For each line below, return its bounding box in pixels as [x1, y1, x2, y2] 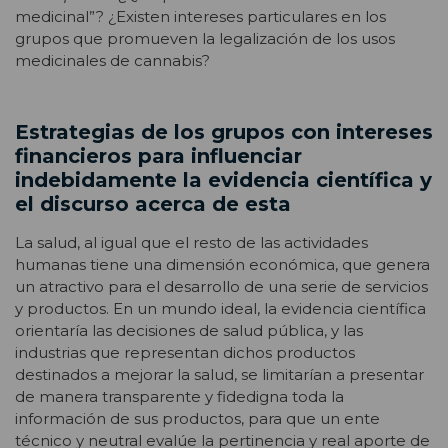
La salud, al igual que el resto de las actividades [15, 233, 368, 253]
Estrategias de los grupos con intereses [15, 120, 433, 145]
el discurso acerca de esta [15, 192, 291, 217]
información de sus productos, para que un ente [15, 409, 380, 429]
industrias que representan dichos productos [15, 343, 355, 363]
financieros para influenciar [15, 144, 302, 169]
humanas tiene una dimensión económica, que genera [15, 255, 430, 275]
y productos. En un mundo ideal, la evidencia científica [15, 299, 426, 319]
